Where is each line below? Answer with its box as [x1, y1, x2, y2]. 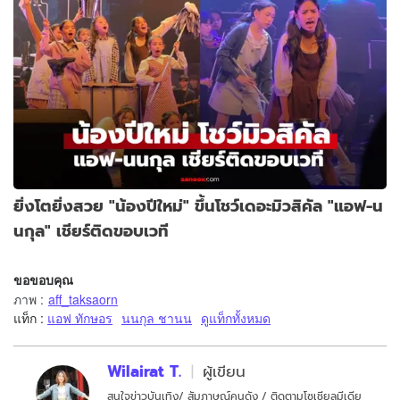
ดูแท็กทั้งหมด [201, 308, 271, 327]
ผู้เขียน [203, 360, 246, 382]
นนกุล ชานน [121, 308, 192, 327]
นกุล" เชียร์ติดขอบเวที [13, 218, 169, 243]
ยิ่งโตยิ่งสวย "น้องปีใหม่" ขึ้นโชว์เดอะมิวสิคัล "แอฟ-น [13, 193, 383, 218]
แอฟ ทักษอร [47, 308, 112, 327]
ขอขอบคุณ [13, 270, 73, 288]
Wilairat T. [107, 360, 181, 383]
